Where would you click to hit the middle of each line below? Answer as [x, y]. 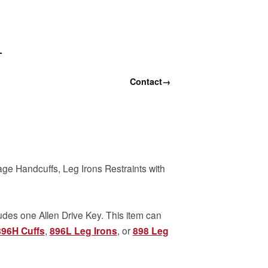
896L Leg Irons [83, 230]
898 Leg [150, 230]
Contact [146, 81]
